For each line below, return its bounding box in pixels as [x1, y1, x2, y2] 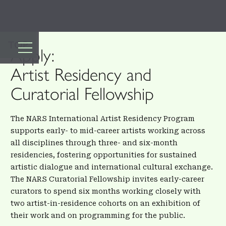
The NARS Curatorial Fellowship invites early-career [11, 175, 204, 183]
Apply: [11, 45, 54, 66]
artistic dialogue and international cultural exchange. [11, 162, 213, 171]
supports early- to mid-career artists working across [11, 126, 205, 135]
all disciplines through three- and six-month [11, 138, 178, 147]
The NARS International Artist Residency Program [11, 114, 195, 123]
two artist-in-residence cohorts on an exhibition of [11, 199, 200, 207]
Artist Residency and [11, 64, 151, 85]
